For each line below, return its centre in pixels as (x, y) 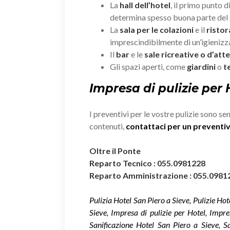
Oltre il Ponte (116, 150)
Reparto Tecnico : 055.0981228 (147, 163)
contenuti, (108, 126)
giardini (201, 66)
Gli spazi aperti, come (148, 66)
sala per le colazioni (157, 29)
